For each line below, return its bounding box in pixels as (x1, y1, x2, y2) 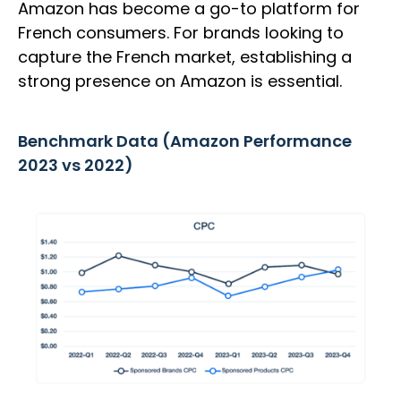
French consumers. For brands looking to (18, 21, 344, 45)
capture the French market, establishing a (18, 46, 352, 69)
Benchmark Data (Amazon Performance (18, 130, 352, 153)
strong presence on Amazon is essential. (18, 70, 346, 93)
